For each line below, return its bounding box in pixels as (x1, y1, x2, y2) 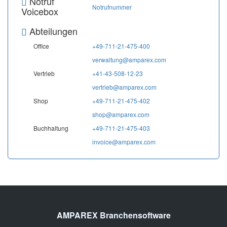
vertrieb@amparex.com (92, 83, 157, 91)
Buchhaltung (33, 124, 68, 132)
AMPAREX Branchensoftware (56, 209, 171, 221)
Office (33, 42, 49, 50)
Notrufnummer (92, 3, 132, 11)
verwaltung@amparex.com (92, 55, 166, 64)
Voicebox (21, 5, 58, 18)
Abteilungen (27, 24, 78, 37)
